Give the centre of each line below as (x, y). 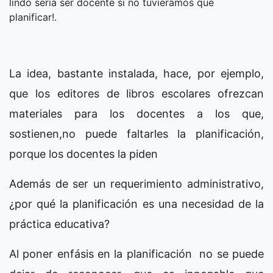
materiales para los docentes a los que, (136, 114)
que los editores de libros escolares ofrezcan (136, 94)
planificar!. (33, 17)
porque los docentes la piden (83, 154)
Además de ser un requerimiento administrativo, (136, 184)
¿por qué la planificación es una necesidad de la (136, 204)
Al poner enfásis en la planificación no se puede (136, 254)
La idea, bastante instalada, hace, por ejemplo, (136, 73)
